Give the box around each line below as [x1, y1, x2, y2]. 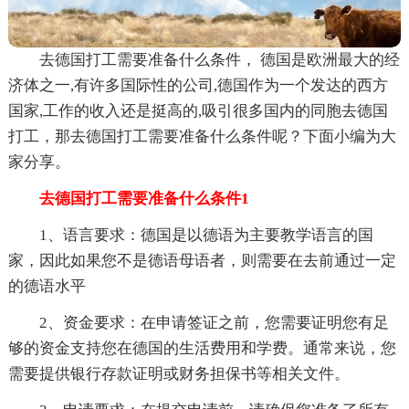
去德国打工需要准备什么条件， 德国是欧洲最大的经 [38, 50, 400, 68]
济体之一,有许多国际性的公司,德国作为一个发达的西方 [7, 76, 388, 94]
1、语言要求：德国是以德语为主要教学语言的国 [38, 225, 373, 244]
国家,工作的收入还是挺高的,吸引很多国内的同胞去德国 [7, 101, 388, 120]
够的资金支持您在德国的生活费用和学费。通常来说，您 [7, 339, 396, 357]
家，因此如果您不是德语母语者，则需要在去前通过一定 [7, 251, 396, 269]
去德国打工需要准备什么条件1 [7, 189, 249, 207]
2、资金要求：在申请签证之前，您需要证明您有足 [38, 313, 389, 331]
